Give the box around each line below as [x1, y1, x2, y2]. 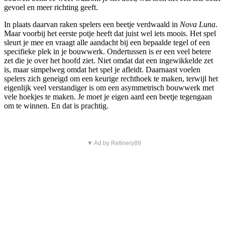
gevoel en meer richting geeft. [4, 3, 98, 12]
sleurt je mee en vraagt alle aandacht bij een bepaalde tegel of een [4, 38, 210, 47]
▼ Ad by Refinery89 [86, 140, 141, 147]
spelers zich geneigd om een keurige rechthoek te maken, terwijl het [4, 74, 218, 83]
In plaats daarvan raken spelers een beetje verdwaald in [4, 20, 180, 29]
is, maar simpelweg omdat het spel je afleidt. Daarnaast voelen [4, 65, 200, 74]
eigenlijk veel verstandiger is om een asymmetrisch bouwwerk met [4, 83, 214, 92]
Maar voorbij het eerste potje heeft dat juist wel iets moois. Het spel [4, 29, 216, 38]
